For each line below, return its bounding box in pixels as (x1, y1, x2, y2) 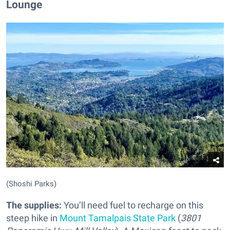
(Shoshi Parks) (6, 179, 56, 188)
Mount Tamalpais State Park (60, 212, 176, 223)
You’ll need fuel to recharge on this (64, 199, 203, 210)
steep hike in (6, 212, 60, 223)
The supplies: (6, 199, 64, 210)
